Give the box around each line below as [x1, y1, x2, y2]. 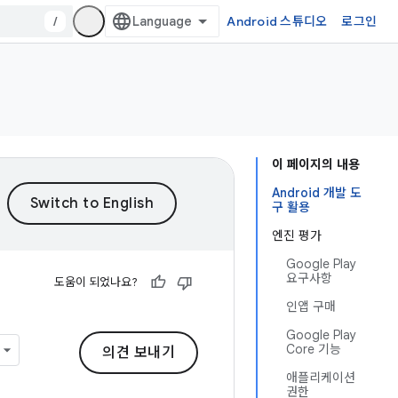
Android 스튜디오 [227, 13, 328, 29]
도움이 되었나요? [54, 275, 138, 290]
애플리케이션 [286, 370, 355, 386]
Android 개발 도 [272, 185, 362, 201]
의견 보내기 [102, 344, 175, 362]
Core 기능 [286, 341, 341, 357]
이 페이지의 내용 [272, 156, 360, 172]
